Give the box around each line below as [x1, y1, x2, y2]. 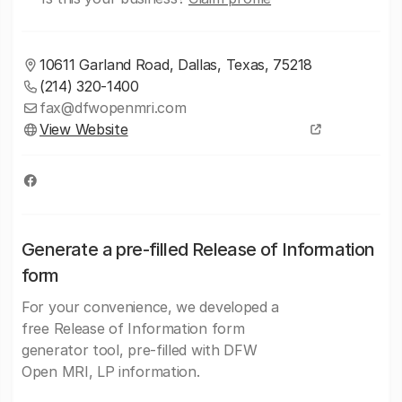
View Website [39, 120, 128, 138]
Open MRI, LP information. [22, 363, 200, 380]
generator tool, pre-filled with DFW [22, 341, 258, 359]
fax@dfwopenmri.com [39, 99, 187, 117]
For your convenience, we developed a [22, 298, 280, 316]
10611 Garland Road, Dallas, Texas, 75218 [39, 56, 312, 74]
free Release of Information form [22, 319, 245, 337]
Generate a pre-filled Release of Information [22, 239, 375, 260]
